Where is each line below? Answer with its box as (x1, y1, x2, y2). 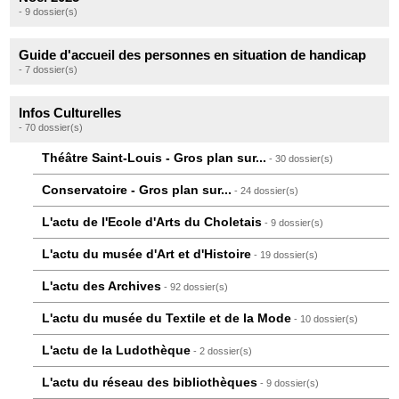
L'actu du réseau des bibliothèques (42, 376, 258, 390)
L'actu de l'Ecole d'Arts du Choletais (42, 216, 263, 230)
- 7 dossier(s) (19, 64, 78, 76)
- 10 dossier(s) (291, 313, 359, 325)
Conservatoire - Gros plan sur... (42, 183, 232, 198)
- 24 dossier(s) (232, 185, 299, 197)
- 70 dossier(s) (19, 122, 84, 134)
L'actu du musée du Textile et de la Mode (42, 312, 292, 326)
